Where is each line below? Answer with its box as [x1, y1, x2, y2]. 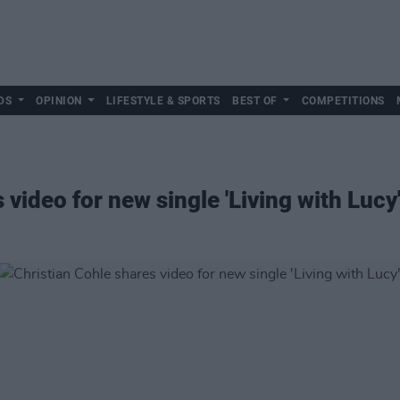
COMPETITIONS [301, 95, 385, 107]
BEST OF [232, 95, 278, 107]
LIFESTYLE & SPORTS [105, 95, 221, 107]
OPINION [36, 95, 82, 107]
